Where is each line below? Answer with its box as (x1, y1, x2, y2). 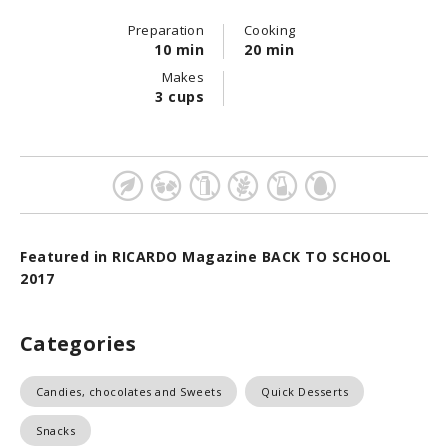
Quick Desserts (261, 384, 348, 399)
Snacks (36, 423, 75, 438)
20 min (244, 40, 294, 59)
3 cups (155, 87, 204, 106)
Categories (20, 330, 136, 357)
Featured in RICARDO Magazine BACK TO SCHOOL (20, 247, 392, 266)
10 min (154, 40, 204, 59)
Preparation (127, 21, 204, 39)
